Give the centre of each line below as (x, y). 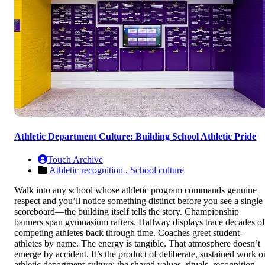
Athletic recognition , (90, 170)
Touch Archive (75, 160)
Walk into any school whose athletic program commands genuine (135, 190)
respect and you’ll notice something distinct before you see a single (138, 201)
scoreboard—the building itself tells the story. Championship (127, 212)
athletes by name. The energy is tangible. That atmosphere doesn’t (137, 244)
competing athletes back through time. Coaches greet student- (128, 233)
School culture (157, 170)
